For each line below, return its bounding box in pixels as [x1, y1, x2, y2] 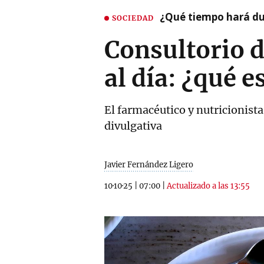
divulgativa [104, 119, 162, 133]
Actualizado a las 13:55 [167, 181, 250, 191]
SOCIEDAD [112, 13, 154, 22]
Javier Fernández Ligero [104, 160, 193, 170]
